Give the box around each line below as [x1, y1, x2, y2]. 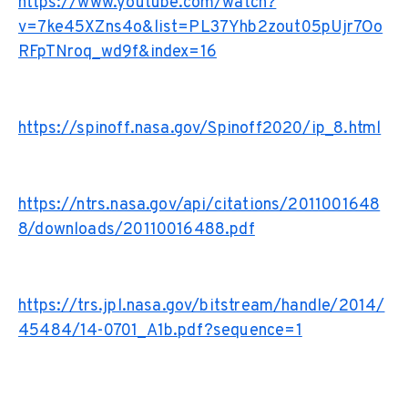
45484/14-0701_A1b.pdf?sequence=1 [18, 320, 302, 342]
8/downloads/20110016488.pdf [18, 219, 255, 240]
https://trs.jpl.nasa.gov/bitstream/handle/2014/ [18, 295, 385, 317]
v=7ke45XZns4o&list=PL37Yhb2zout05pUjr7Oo [18, 16, 383, 38]
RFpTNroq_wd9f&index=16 [18, 41, 217, 63]
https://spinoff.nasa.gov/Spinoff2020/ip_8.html [18, 117, 382, 139]
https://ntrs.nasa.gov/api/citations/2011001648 [18, 194, 381, 216]
